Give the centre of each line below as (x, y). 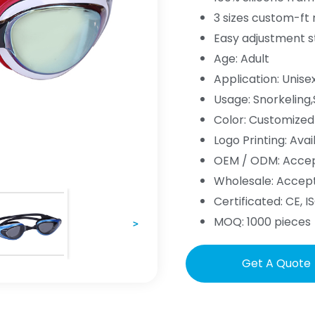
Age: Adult (242, 59)
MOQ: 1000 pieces (262, 222)
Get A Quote (276, 263)
